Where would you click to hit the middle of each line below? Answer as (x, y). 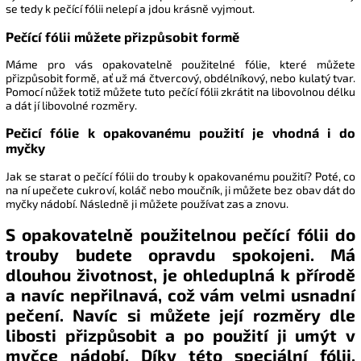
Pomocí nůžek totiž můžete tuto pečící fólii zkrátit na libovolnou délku (180, 91)
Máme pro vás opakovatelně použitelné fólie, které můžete (180, 64)
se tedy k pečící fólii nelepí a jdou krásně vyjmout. (130, 9)
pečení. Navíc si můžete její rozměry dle (180, 315)
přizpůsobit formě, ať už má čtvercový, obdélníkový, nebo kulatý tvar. (180, 78)
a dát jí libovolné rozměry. (71, 105)
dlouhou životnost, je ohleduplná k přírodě (180, 275)
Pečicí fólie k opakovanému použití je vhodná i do (180, 133)
